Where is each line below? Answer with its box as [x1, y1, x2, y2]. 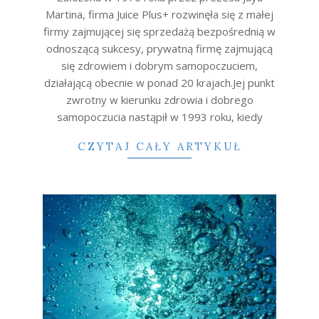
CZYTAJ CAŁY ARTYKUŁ [77, 140, 242, 154]
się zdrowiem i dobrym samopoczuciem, [61, 58, 258, 73]
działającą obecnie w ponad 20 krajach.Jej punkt [44, 75, 275, 90]
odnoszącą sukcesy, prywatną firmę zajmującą [46, 41, 273, 56]
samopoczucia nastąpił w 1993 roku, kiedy [56, 110, 263, 125]
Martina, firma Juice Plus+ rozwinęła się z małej [46, 7, 273, 22]
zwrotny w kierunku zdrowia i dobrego [66, 93, 253, 108]
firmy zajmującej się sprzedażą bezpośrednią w [43, 24, 276, 39]
